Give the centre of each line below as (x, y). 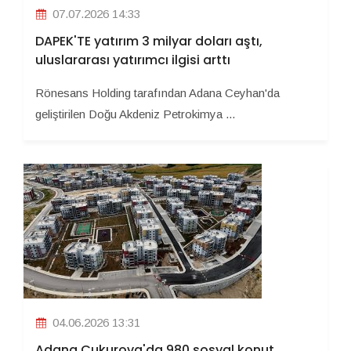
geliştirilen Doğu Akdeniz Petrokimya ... (135, 114)
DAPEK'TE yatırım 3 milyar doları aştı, (149, 42)
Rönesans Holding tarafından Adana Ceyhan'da (157, 93)
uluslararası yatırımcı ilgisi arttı (133, 60)
